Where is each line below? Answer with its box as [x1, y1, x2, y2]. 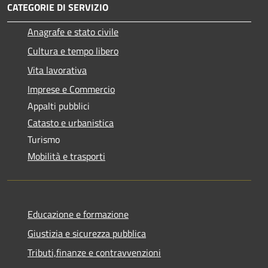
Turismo [28, 132, 60, 147]
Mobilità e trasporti [28, 149, 105, 164]
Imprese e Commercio [28, 82, 115, 97]
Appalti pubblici [28, 99, 90, 114]
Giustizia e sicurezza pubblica [28, 226, 146, 241]
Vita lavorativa [28, 63, 87, 78]
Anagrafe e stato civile [28, 25, 118, 39]
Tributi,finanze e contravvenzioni [28, 245, 161, 260]
